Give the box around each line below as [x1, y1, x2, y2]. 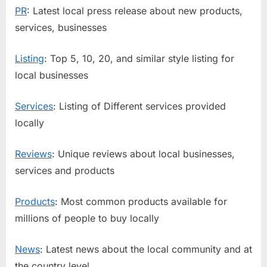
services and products [15, 164, 114, 176]
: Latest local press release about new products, [27, 4, 243, 17]
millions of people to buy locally [15, 212, 159, 224]
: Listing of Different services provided [53, 100, 226, 112]
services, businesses [15, 21, 107, 33]
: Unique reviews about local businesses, [52, 147, 235, 160]
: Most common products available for [55, 195, 227, 207]
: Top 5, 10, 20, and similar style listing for [44, 52, 234, 64]
